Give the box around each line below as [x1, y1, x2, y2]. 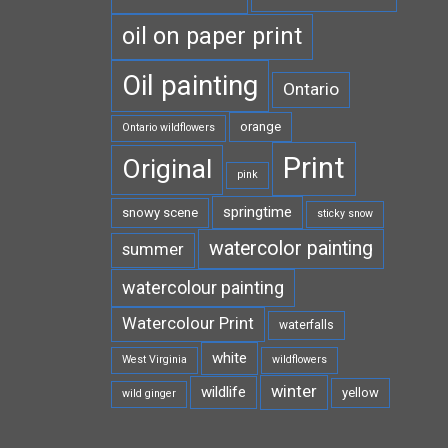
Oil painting [122, 68, 258, 102]
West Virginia [122, 352, 187, 366]
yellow [342, 384, 379, 400]
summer [122, 239, 184, 259]
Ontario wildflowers [122, 120, 215, 134]
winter [271, 381, 317, 401]
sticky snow [317, 206, 373, 220]
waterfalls [279, 317, 334, 332]
